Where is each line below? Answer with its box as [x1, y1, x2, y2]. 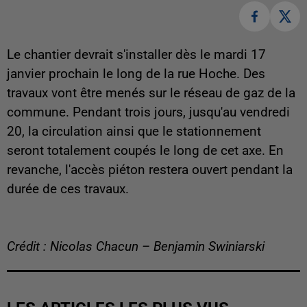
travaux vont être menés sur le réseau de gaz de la [7, 86, 295, 101]
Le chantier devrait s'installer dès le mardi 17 [7, 47, 266, 63]
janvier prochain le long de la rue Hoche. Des [7, 66, 265, 82]
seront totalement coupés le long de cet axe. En [7, 143, 284, 159]
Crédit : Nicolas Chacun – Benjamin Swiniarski [7, 239, 265, 255]
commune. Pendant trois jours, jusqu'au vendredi [7, 105, 290, 121]
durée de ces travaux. [7, 182, 129, 197]
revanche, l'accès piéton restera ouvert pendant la [7, 162, 293, 178]
